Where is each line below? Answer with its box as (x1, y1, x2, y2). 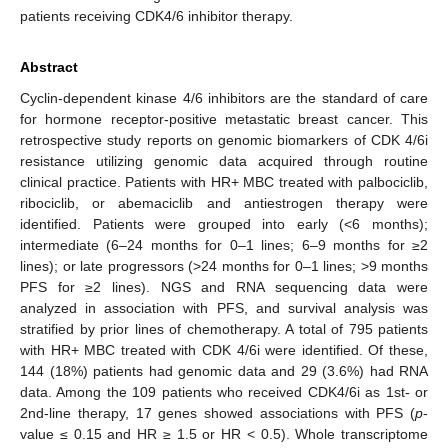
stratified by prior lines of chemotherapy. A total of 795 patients (20, 320, 428, 337)
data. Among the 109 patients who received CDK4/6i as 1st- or (20, 383, 428, 400)
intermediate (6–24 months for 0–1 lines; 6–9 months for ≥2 (20, 236, 428, 253)
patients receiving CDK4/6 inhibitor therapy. (20, 7, 293, 24)
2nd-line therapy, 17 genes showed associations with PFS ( (20, 404, 415, 421)
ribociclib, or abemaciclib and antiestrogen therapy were (20, 194, 428, 211)
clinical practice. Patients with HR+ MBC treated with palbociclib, (20, 173, 428, 190)
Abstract (20, 58, 78, 75)
